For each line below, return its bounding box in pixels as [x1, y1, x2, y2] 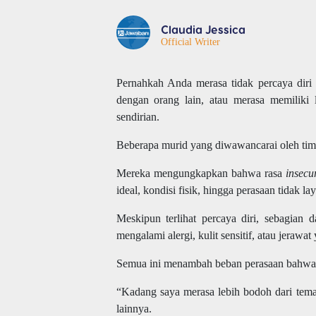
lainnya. [116, 302, 152, 315]
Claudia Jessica [160, 22, 245, 36]
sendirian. [116, 110, 159, 123]
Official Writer [160, 35, 220, 47]
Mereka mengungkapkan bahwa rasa [116, 166, 286, 179]
